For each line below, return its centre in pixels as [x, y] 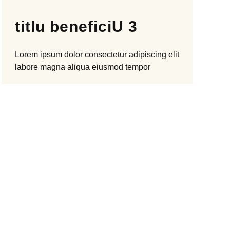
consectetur [106, 55]
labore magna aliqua [52, 67]
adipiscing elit [154, 55]
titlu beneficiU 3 [76, 26]
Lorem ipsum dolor [49, 55]
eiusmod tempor [120, 67]
